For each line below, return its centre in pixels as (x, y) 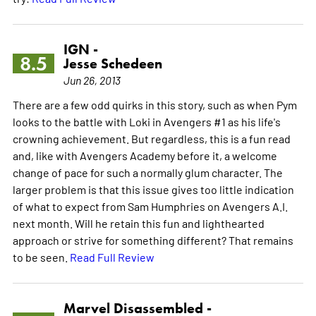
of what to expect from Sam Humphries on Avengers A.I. (150, 206)
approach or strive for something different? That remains (153, 239)
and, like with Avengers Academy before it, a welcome (145, 155)
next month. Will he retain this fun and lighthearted (138, 223)
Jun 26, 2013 (92, 79)
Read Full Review (112, 256)
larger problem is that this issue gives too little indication (153, 189)
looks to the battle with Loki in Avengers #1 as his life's (146, 121)
